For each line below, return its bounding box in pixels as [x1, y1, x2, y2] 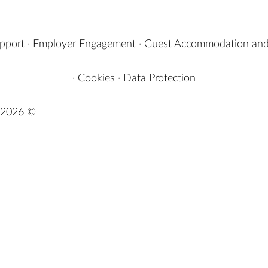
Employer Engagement [32, 39, 136, 50]
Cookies [78, 73, 115, 84]
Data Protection [123, 73, 196, 84]
